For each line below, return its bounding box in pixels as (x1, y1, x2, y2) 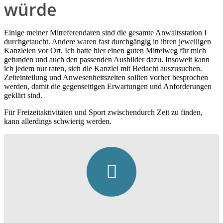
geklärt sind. (4, 91, 42, 100)
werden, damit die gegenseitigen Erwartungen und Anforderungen (4, 82, 212, 91)
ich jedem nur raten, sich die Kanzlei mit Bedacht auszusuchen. (4, 64, 202, 73)
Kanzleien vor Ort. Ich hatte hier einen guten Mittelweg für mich (4, 46, 206, 55)
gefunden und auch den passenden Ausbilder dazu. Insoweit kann (4, 55, 210, 64)
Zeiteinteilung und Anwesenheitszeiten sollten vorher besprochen (4, 73, 208, 82)
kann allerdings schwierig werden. (4, 117, 111, 126)
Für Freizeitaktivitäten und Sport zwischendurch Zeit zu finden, (4, 108, 203, 117)
